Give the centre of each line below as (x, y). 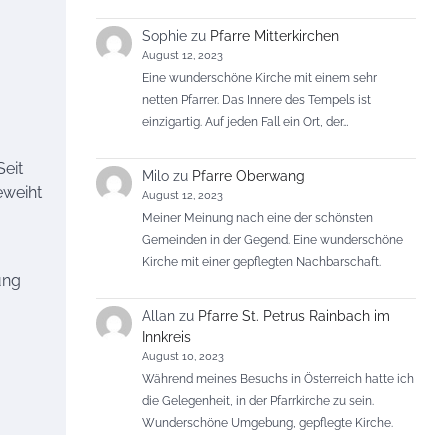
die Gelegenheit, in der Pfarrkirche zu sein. (258, 401)
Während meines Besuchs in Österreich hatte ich (278, 379)
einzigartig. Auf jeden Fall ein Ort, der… (245, 122)
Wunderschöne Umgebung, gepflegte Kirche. (268, 423)
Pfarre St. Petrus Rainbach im (294, 315)
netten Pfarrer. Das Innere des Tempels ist (257, 100)
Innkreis (167, 336)
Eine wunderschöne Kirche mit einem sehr (260, 78)
